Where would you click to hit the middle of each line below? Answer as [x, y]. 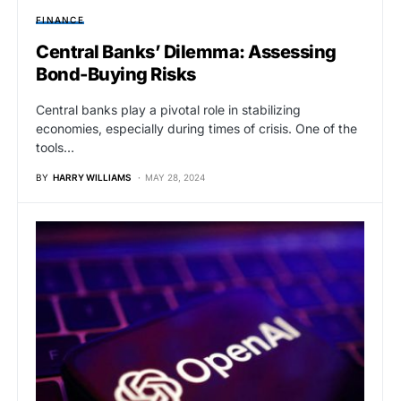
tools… [55, 148]
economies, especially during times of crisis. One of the [196, 129]
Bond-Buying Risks [116, 75]
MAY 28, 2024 [175, 178]
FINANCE [60, 20]
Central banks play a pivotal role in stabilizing [168, 110]
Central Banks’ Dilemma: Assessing [186, 52]
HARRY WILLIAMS [92, 178]
